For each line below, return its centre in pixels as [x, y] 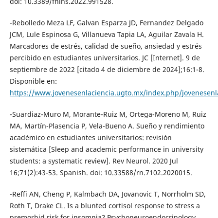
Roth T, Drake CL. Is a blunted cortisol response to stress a [105, 205]
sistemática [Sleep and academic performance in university [106, 149]
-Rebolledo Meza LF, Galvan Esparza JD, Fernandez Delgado [106, 22]
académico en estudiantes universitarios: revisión [91, 137]
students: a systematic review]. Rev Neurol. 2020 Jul [94, 161]
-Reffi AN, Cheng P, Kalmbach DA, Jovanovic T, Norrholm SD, [108, 194]
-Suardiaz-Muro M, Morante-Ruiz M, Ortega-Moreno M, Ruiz [108, 114]
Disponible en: [33, 81]
